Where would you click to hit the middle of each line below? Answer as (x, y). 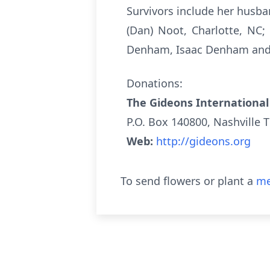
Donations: (155, 83)
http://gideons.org (203, 141)
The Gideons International (198, 102)
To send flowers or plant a (188, 181)
